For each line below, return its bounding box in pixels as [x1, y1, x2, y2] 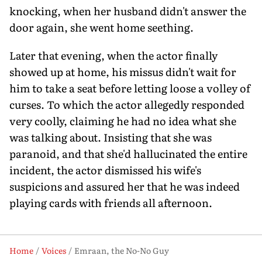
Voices [42, 244, 66, 256]
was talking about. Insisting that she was [9, 129, 212, 145]
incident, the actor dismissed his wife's [9, 161, 201, 178]
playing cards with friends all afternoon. [9, 194, 212, 211]
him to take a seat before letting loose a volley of [9, 80, 250, 96]
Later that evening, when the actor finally [9, 47, 218, 63]
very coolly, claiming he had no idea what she [9, 112, 236, 129]
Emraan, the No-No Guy [74, 244, 169, 256]
